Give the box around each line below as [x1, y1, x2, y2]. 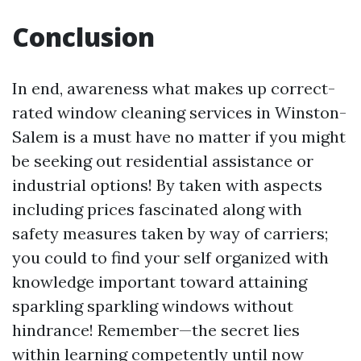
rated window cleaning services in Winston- [12, 102, 346, 122]
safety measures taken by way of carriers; [12, 223, 328, 243]
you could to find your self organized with [12, 247, 329, 268]
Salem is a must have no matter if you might [12, 127, 346, 147]
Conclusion [12, 19, 155, 54]
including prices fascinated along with [12, 199, 302, 219]
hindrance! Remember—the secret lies [12, 320, 300, 340]
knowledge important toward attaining [12, 272, 307, 292]
